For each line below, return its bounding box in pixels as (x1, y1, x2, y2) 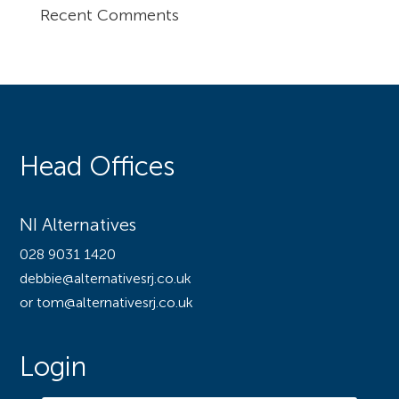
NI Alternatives (20, 217, 137, 236)
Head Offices (20, 155, 175, 183)
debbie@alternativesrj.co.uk (20, 273, 192, 288)
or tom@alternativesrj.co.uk (20, 297, 194, 312)
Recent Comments (39, 8, 179, 25)
